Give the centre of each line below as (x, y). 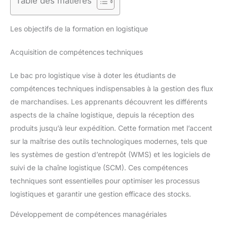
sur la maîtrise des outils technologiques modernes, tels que (109, 141)
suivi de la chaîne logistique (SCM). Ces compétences (99, 167)
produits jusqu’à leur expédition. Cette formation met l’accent (111, 128)
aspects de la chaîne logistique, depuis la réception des (102, 115)
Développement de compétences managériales (88, 214)
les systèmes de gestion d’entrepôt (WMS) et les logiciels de (110, 154)
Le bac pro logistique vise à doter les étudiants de (93, 75)
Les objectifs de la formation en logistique (79, 28)
